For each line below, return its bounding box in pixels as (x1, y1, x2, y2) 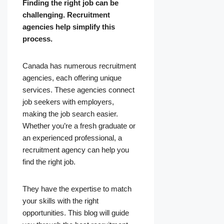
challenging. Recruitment (22, 10, 110, 19)
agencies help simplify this (22, 22, 115, 31)
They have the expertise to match (22, 184, 131, 193)
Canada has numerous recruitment (22, 61, 136, 70)
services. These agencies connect (22, 85, 134, 94)
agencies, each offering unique (22, 73, 121, 82)
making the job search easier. (22, 109, 118, 118)
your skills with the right (22, 196, 98, 205)
